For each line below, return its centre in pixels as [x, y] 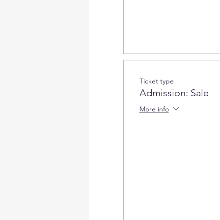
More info [154, 109]
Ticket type [156, 81]
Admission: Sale [174, 93]
